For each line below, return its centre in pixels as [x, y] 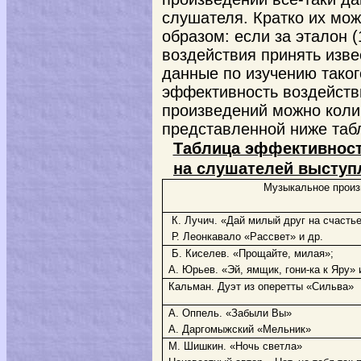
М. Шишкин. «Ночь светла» [236, 346]
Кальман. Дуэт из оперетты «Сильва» [261, 286]
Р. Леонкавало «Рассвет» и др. [248, 237]
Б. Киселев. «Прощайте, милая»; [251, 253]
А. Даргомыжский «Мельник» [240, 329]
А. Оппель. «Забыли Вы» [230, 313]
